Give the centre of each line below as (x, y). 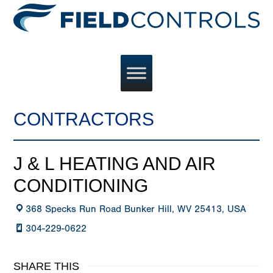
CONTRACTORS (84, 119)
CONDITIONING (81, 186)
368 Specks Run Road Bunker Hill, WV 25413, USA (136, 209)
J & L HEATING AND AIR (115, 164)
